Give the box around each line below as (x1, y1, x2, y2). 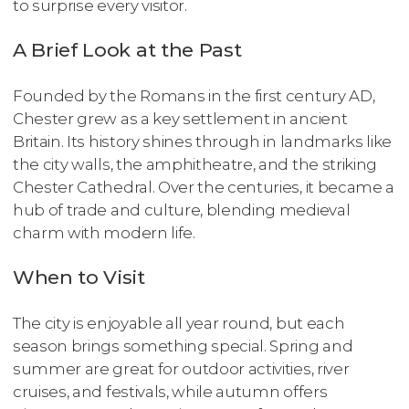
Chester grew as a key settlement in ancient (13, 110, 348, 129)
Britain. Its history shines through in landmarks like (13, 132, 393, 152)
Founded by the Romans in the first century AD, (13, 87, 375, 106)
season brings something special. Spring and (13, 336, 353, 355)
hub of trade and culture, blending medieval (13, 201, 351, 220)
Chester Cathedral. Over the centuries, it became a (13, 178, 394, 197)
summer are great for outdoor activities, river (13, 359, 350, 378)
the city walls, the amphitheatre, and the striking (13, 155, 377, 174)
